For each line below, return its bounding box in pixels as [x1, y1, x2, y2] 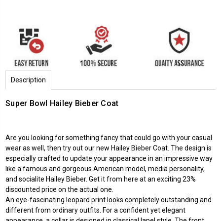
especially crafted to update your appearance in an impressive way [5, 154, 213, 162]
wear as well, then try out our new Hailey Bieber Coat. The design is [5, 144, 212, 152]
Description [11, 75, 46, 84]
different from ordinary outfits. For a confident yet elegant [5, 206, 185, 214]
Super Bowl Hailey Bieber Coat [5, 98, 119, 108]
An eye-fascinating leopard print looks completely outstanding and [5, 195, 212, 204]
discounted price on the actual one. [5, 185, 113, 193]
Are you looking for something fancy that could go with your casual [5, 133, 212, 142]
